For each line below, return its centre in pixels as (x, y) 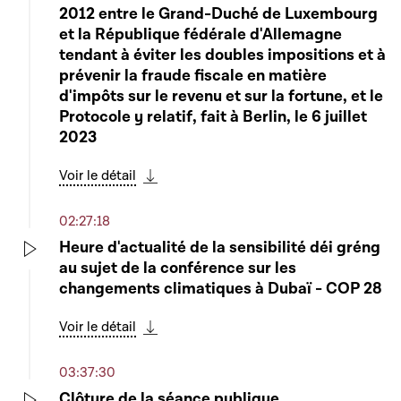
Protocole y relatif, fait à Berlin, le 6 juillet (213, 117)
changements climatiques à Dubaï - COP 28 (221, 289)
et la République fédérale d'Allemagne (200, 34)
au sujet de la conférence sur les (178, 268)
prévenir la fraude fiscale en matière (193, 76)
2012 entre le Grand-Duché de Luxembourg (218, 14)
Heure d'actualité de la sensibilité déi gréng (220, 247)
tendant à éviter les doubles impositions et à (222, 55)
